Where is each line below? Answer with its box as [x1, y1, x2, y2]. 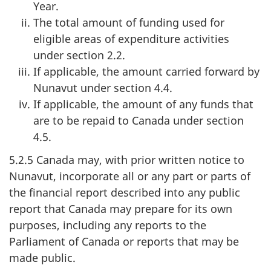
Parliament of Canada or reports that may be [9, 234, 239, 249]
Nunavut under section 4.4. [33, 80, 172, 95]
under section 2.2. [33, 47, 125, 62]
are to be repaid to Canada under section [33, 113, 244, 128]
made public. [9, 250, 76, 265]
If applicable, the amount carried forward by [33, 64, 260, 79]
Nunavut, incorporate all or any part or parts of [9, 169, 250, 183]
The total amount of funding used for [33, 15, 224, 30]
